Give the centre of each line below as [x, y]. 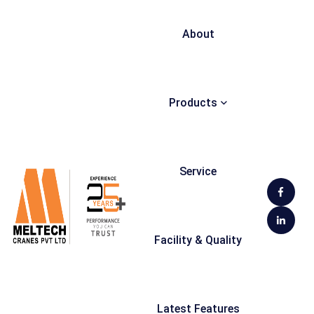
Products [193, 103]
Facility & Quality [198, 240]
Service [198, 171]
